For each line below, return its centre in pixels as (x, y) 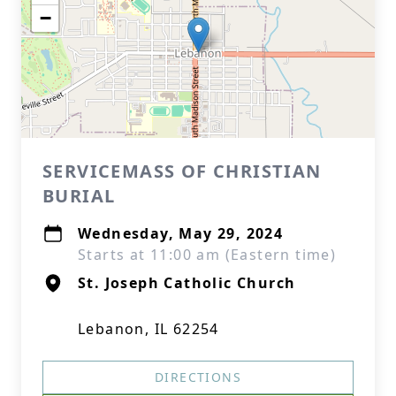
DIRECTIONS (198, 377)
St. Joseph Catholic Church (187, 283)
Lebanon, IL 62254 (148, 329)
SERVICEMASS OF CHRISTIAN (182, 171)
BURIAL (79, 196)
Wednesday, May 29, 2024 (181, 233)
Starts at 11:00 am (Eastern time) (207, 255)
